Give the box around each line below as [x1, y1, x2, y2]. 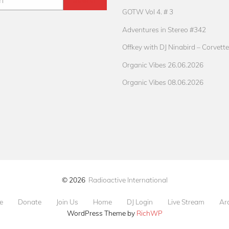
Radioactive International [88, 175, 168, 184]
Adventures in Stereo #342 [122, 25, 206, 34]
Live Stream [167, 197, 204, 206]
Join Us [56, 197, 78, 206]
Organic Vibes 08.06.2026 [122, 78, 203, 87]
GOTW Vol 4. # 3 [122, 7, 173, 16]
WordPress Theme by [66, 208, 136, 217]
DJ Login [126, 197, 153, 206]
